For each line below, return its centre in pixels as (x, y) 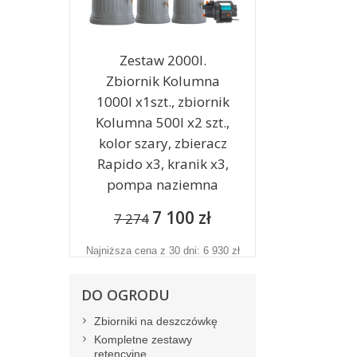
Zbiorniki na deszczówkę (156, 322)
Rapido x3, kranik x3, (163, 164)
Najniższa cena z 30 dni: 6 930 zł (163, 251)
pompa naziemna (163, 185)
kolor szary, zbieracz (163, 143)
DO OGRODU (126, 295)
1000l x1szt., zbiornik (163, 102)
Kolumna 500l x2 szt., (163, 123)
